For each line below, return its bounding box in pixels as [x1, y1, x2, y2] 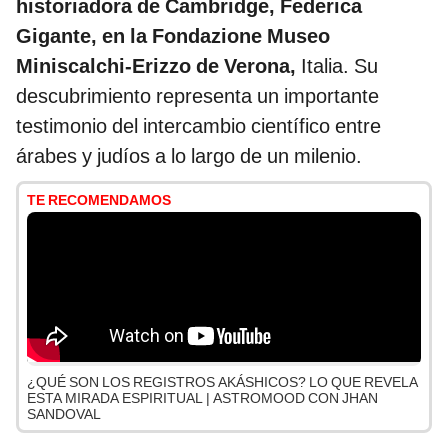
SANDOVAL [27, 406, 101, 423]
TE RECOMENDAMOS [27, 192, 171, 209]
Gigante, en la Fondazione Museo [16, 24, 330, 49]
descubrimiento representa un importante [16, 84, 379, 109]
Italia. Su [296, 54, 378, 79]
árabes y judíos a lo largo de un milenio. [16, 144, 362, 169]
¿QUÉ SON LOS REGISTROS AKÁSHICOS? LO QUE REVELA [27, 374, 418, 391]
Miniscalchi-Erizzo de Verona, [16, 54, 296, 79]
